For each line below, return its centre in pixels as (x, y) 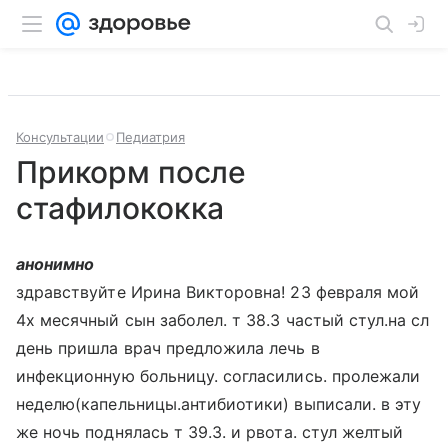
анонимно (55, 264)
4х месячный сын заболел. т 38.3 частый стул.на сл (223, 320)
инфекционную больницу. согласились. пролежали (218, 376)
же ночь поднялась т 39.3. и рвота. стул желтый (210, 432)
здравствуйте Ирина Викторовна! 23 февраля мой (218, 292)
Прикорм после (131, 172)
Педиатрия (150, 137)
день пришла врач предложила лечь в (168, 348)
